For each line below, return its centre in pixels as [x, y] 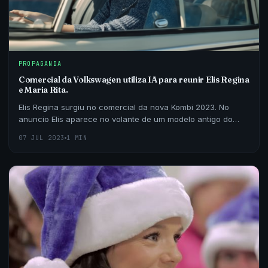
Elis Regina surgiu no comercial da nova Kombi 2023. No [124, 107]
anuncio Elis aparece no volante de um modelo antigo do [126, 119]
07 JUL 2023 [42, 138]
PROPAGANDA [40, 63]
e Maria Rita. [43, 89]
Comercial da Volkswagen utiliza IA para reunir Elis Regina [134, 79]
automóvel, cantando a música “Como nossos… [109, 131]
